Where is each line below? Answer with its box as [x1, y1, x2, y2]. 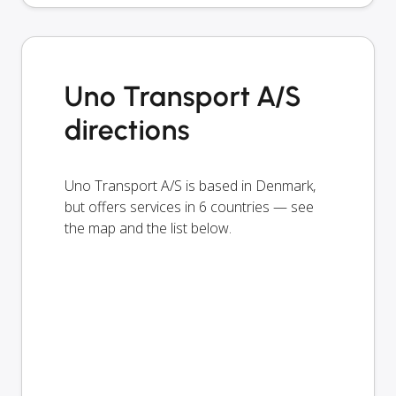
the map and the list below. [65, 217, 232, 238]
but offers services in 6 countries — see [65, 196, 314, 217]
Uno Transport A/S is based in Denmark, [65, 175, 316, 195]
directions [65, 112, 190, 147]
